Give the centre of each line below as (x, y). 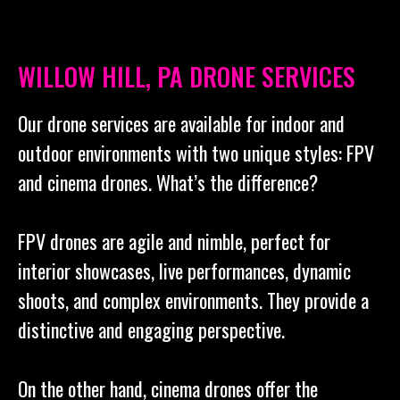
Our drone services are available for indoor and (181, 123)
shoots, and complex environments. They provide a (193, 300)
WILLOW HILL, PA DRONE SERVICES (187, 76)
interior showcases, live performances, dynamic (184, 270)
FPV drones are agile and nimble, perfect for (174, 241)
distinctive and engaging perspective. (151, 329)
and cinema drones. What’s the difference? (168, 182)
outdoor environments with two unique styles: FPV (196, 152)
